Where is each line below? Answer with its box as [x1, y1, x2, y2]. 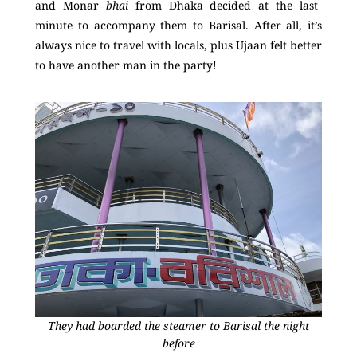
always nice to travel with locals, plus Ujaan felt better [35, 37, 322, 53]
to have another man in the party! [35, 57, 220, 73]
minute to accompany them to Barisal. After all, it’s [35, 17, 322, 33]
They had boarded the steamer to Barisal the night [48, 318, 309, 334]
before [162, 335, 195, 351]
